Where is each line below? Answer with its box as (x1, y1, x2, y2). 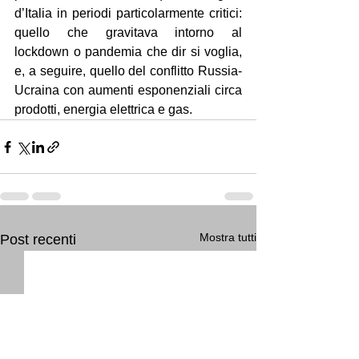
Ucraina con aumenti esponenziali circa (14, 83, 242, 97)
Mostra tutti (200, 231, 256, 244)
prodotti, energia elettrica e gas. (14, 103, 192, 116)
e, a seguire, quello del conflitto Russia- (14, 64, 242, 78)
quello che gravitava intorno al (14, 26, 242, 39)
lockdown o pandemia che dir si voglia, (14, 45, 242, 58)
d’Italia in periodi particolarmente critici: (14, 6, 242, 20)
